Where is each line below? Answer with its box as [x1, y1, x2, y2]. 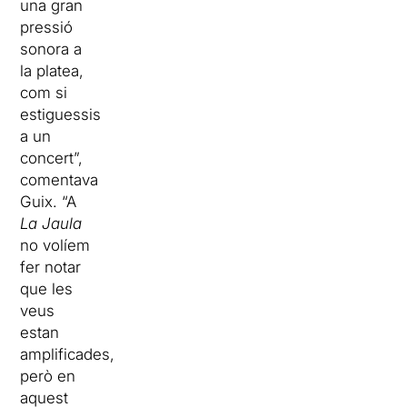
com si [20, 84, 68, 102]
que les [20, 280, 74, 298]
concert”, [20, 149, 84, 167]
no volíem [20, 236, 91, 254]
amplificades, [20, 345, 115, 363]
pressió [20, 18, 74, 36]
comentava [20, 171, 99, 189]
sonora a [20, 40, 83, 58]
